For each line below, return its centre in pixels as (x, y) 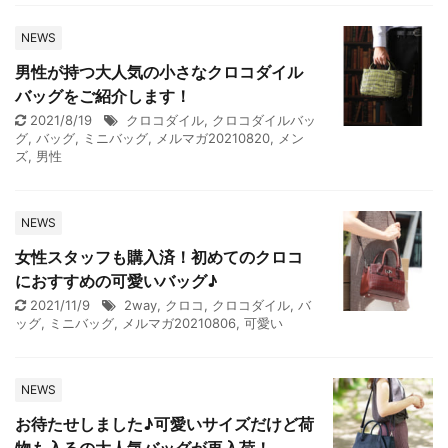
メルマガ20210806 (179, 323)
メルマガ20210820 (213, 138)
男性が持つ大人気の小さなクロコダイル (159, 72)
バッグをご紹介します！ (103, 96)
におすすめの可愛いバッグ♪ (116, 281)
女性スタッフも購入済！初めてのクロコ (159, 257)
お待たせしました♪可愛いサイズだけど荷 (164, 424)
